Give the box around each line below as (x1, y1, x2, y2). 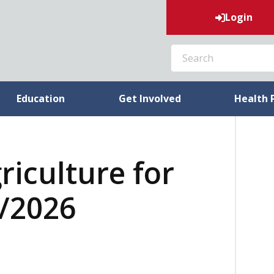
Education (17, 92, 65, 105)
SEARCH (159, 39, 202, 53)
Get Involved (118, 92, 181, 105)
